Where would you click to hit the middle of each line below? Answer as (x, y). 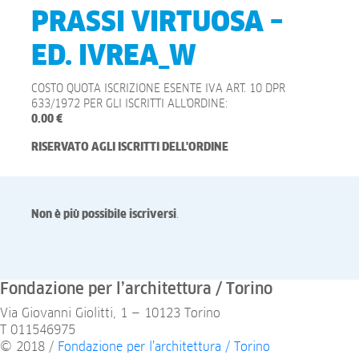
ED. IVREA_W (114, 56)
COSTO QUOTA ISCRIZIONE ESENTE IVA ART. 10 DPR (158, 89)
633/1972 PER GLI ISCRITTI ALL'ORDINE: (129, 104)
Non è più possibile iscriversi (104, 215)
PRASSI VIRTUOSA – (157, 23)
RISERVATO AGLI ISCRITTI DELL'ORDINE (130, 147)
